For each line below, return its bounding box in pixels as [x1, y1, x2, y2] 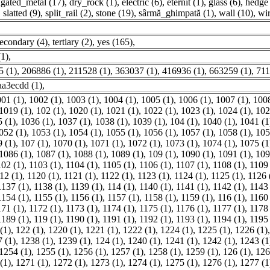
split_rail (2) [45, 8, 91, 18]
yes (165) [97, 37, 133, 47]
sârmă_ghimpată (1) [139, 8, 214, 18]
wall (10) [219, 8, 253, 18]
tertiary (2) [52, 37, 92, 47]
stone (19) [96, 8, 134, 18]
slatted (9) [3, 8, 40, 18]
